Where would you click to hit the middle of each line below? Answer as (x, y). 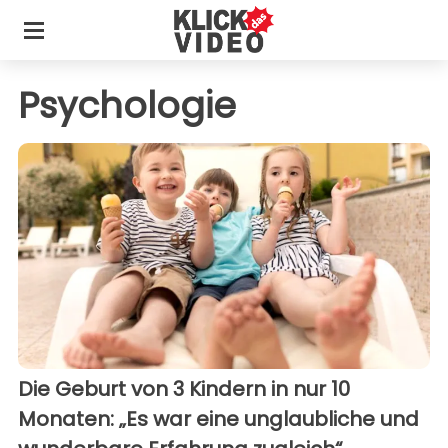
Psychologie (127, 105)
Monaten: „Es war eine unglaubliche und (218, 419)
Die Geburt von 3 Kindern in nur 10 (184, 389)
